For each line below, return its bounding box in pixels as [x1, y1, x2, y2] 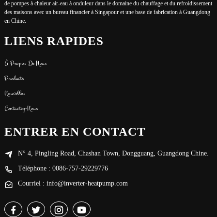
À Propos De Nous [4, 58, 47, 68]
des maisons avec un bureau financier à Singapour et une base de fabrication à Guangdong [4, 9, 210, 16]
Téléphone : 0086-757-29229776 [17, 164, 108, 172]
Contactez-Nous [4, 103, 38, 113]
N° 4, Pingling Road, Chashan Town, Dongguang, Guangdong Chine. [17, 149, 209, 157]
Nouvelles [4, 88, 26, 98]
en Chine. [4, 17, 26, 25]
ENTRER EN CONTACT [4, 124, 146, 138]
